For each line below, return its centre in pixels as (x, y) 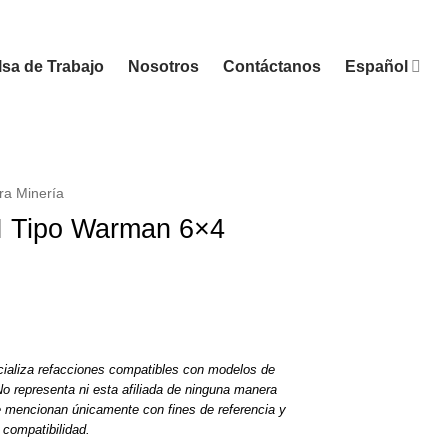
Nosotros (163, 66)
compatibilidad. (46, 429)
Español (376, 66)
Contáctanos (271, 66)
